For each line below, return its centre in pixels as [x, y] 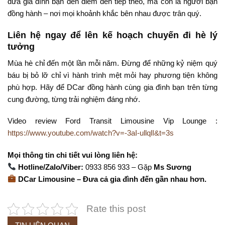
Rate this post [116, 208]
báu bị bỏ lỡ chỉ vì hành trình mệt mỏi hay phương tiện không [113, 75]
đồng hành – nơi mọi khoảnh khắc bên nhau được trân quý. [104, 14]
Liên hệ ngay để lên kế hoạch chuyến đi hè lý [113, 35]
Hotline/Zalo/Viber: [51, 167]
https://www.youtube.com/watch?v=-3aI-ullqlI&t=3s [91, 133]
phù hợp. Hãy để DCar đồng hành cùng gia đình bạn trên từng [113, 87]
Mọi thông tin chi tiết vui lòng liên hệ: [73, 155]
